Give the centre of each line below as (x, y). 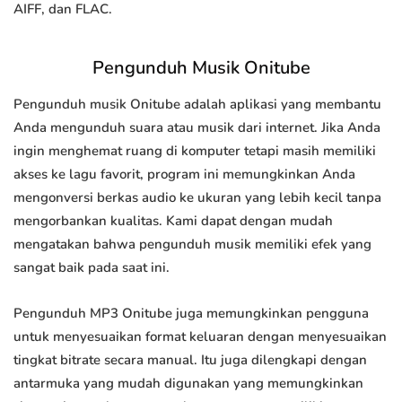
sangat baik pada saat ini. (92, 268)
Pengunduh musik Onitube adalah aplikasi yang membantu (197, 105)
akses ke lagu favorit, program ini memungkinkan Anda (184, 175)
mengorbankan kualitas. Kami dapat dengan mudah (173, 221)
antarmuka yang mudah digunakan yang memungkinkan (188, 384)
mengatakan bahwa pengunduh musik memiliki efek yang (192, 245)
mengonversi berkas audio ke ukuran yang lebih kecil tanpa (197, 198)
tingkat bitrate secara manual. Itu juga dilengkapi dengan (190, 360)
